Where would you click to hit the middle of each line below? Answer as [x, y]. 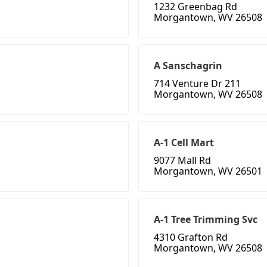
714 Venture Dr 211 [197, 84]
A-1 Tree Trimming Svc [206, 220]
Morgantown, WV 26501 [208, 171]
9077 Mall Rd [182, 161]
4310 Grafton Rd [191, 237]
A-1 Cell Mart [184, 143]
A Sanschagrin [188, 66]
